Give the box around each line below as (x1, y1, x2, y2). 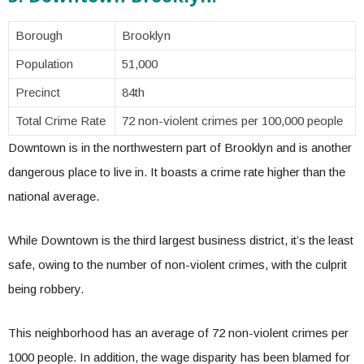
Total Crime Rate (15, 114, 106, 128)
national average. (8, 189, 102, 203)
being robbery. (8, 282, 87, 296)
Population (15, 57, 73, 71)
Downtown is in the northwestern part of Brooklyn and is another (8, 141, 352, 154)
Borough (15, 28, 63, 42)
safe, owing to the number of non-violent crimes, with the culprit (8, 258, 347, 271)
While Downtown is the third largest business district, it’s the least (8, 233, 353, 247)
